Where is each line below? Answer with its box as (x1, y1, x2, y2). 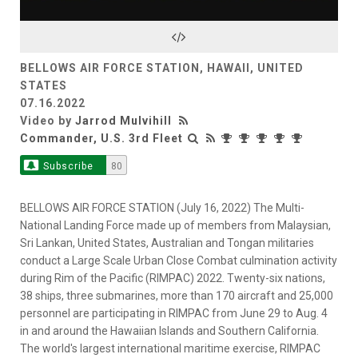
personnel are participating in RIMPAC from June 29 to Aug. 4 (20, 306, 328, 320)
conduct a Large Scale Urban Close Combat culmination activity (20, 253, 337, 267)
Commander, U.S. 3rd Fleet (20, 131, 183, 145)
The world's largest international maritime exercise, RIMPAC (20, 341, 320, 355)
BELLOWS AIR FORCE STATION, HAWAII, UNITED (20, 61, 304, 74)
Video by (20, 113, 75, 127)
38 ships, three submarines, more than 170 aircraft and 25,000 (20, 288, 333, 302)
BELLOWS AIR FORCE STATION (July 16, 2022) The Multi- (20, 201, 304, 214)
